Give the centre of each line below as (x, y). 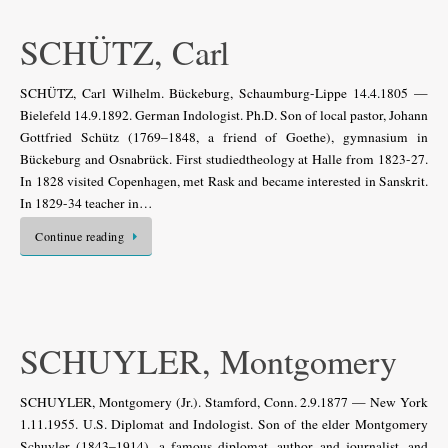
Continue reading (79, 236)
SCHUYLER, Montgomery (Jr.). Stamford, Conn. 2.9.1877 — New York (224, 401)
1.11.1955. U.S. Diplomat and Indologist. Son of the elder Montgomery (224, 423)
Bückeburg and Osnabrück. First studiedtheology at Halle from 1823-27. (224, 159)
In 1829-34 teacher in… (86, 203)
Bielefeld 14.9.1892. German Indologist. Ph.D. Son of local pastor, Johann (224, 115)
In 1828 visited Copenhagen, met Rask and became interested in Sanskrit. (224, 181)
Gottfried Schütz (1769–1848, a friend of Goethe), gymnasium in (224, 137)
